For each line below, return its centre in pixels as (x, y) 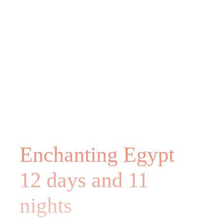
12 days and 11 (84, 180)
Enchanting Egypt (97, 155)
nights (46, 206)
